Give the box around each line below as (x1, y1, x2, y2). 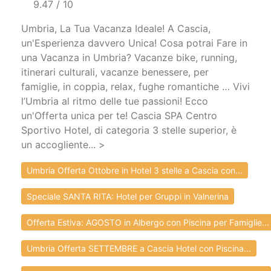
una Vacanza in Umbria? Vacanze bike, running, (21, 51, 237, 64)
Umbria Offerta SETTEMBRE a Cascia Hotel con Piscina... (27, 243, 251, 253)
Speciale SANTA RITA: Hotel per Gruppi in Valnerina (27, 191, 229, 201)
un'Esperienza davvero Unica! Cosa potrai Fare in (21, 37, 247, 50)
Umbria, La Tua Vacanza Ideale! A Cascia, (21, 22, 211, 35)
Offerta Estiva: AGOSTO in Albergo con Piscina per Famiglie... (27, 217, 269, 227)
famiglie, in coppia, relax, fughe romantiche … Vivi (21, 80, 250, 93)
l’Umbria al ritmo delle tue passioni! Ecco (21, 95, 208, 108)
